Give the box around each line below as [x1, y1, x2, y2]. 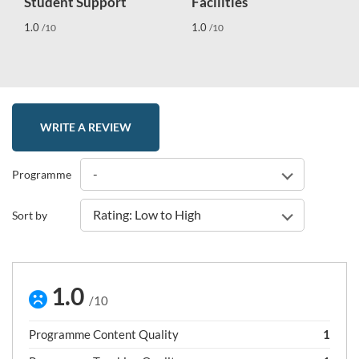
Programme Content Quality [29, 327, 179, 341]
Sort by [12, 208, 47, 222]
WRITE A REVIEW [40, 120, 131, 134]
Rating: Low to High [93, 207, 201, 222]
